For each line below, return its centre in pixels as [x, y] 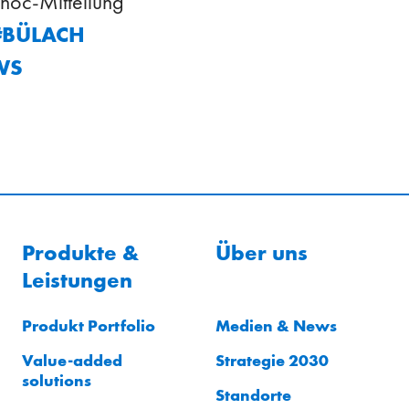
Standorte [253, 394]
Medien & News [276, 325]
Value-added [72, 360]
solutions [57, 380]
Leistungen [77, 280]
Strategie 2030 [272, 360]
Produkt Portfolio [89, 325]
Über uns [262, 252]
